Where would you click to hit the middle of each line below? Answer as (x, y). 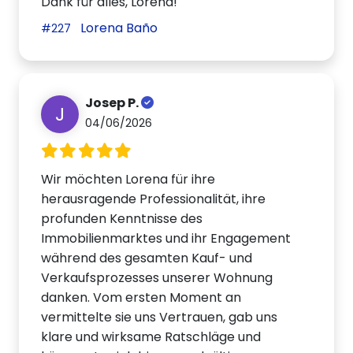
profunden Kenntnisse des (122, 218)
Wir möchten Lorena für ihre (128, 179)
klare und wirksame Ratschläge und (151, 336)
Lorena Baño (118, 28)
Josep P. (113, 102)
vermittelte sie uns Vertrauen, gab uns (160, 317)
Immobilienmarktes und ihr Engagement (166, 238)
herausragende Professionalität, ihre (154, 199)
